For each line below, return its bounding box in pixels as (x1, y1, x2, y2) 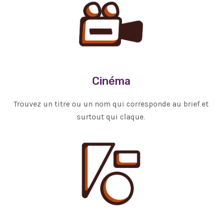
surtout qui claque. (77, 112, 145, 122)
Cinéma (92, 75, 130, 88)
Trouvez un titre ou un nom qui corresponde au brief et (13, 100, 209, 109)
